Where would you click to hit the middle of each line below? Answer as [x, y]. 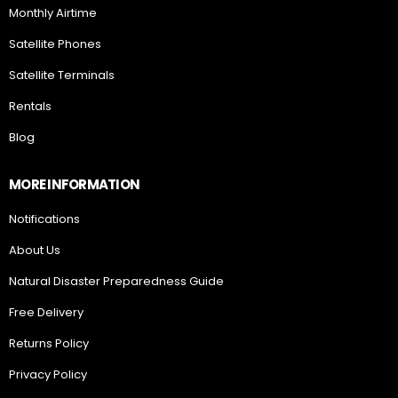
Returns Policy [49, 344]
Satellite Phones [55, 44]
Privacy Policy [48, 375]
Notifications [44, 219]
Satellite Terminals [62, 76]
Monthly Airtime [53, 13]
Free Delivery [46, 313]
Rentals [30, 107]
